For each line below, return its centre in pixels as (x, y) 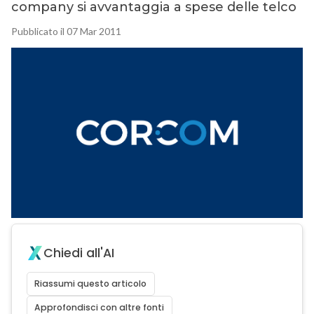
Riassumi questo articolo (91, 284)
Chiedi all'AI (78, 253)
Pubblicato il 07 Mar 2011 (66, 32)
